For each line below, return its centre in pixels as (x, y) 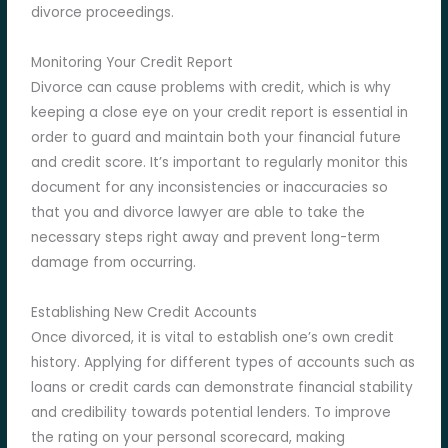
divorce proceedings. (103, 13)
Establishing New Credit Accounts (144, 313)
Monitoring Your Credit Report (132, 63)
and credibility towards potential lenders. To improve (211, 413)
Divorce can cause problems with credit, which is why (211, 88)
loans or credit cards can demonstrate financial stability (222, 388)
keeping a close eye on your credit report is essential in (220, 113)
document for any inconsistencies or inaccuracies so (210, 188)
